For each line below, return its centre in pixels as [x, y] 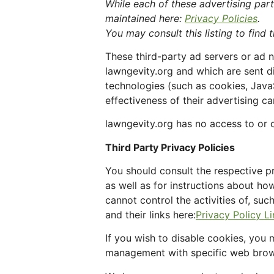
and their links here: [150, 215]
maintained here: [145, 18]
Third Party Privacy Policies [170, 147]
